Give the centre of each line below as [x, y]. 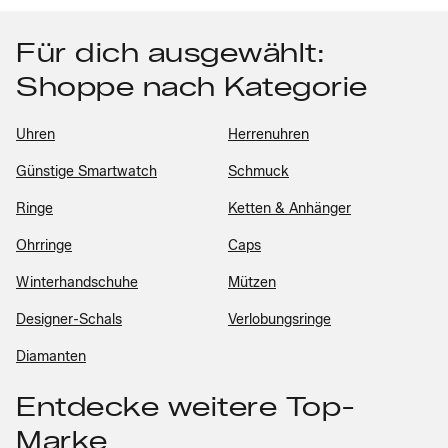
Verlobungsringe [279, 319]
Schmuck [258, 171]
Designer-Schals [69, 319]
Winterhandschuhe [77, 282]
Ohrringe [44, 245]
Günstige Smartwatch [86, 171]
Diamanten [51, 356]
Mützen [252, 282]
